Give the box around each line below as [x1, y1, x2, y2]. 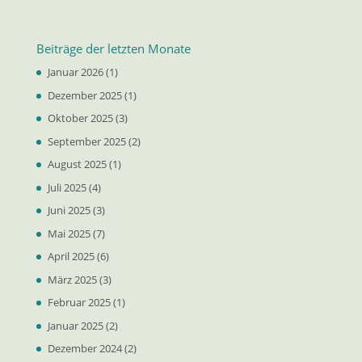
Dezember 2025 [47, 87, 122, 103]
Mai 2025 [47, 225, 90, 241]
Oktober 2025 [47, 111, 113, 126]
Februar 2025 [47, 295, 111, 310]
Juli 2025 [47, 179, 86, 195]
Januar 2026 [47, 65, 103, 80]
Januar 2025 [47, 318, 103, 333]
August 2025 [47, 157, 107, 172]
